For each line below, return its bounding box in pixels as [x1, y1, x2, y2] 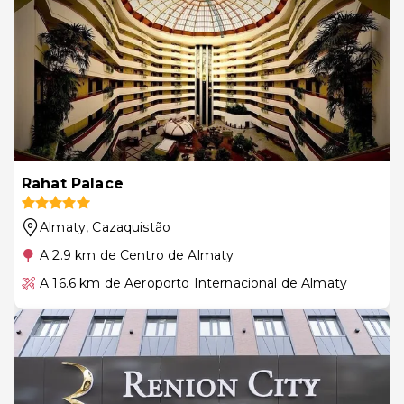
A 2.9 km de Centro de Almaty [40, 246, 234, 263]
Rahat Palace [22, 174, 124, 192]
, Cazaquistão [86, 218, 171, 235]
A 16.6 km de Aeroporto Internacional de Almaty [40, 274, 348, 291]
